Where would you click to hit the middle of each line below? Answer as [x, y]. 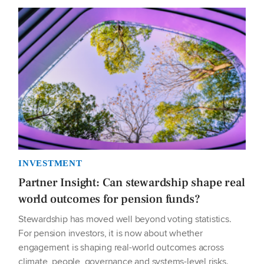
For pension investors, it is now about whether [110, 233]
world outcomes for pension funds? [109, 199]
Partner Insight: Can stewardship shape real [132, 183]
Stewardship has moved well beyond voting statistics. [125, 219]
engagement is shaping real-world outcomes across [121, 247]
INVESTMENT [50, 164]
